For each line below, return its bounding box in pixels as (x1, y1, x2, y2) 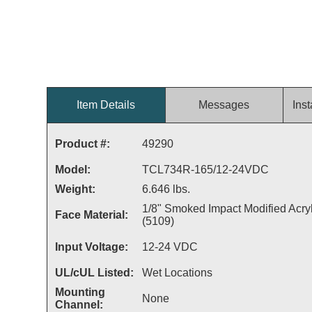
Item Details (77, 99, 136, 111)
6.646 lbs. (141, 183, 190, 195)
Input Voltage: (54, 241, 128, 253)
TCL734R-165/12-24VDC (141, 164, 269, 175)
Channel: (54, 299, 103, 311)
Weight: (54, 183, 95, 195)
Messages (198, 99, 250, 111)
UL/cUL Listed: (54, 267, 134, 279)
